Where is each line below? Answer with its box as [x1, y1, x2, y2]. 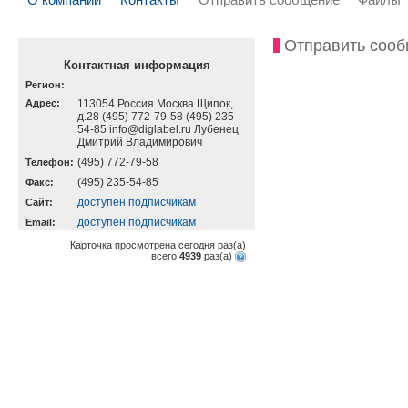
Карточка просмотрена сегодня [70, 240, 218, 250]
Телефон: [25, 157, 74, 168]
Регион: [25, 79, 65, 90]
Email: [25, 217, 56, 228]
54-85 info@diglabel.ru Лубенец [77, 123, 239, 136]
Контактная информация [63, 58, 210, 72]
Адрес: [25, 97, 60, 108]
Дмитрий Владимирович [77, 136, 202, 148]
